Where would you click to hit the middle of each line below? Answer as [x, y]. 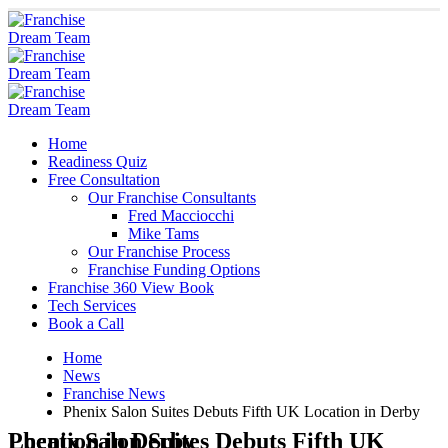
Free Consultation [104, 179]
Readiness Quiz [97, 161]
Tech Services [92, 305]
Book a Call [86, 323]
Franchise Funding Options [174, 269]
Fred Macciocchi [181, 215]
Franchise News [114, 393]
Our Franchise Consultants [172, 197]
